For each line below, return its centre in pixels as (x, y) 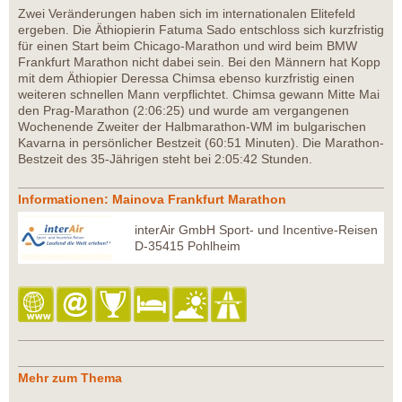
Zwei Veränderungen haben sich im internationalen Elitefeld (187, 13)
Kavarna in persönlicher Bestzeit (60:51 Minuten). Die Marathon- (201, 142)
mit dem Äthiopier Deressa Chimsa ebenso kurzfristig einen (186, 78)
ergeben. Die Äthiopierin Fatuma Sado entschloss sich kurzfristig (201, 29)
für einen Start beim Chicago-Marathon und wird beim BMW (188, 45)
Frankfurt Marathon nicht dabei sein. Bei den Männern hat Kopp (199, 61)
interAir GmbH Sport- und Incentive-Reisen (256, 229)
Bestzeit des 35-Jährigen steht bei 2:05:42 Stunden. (167, 158)
